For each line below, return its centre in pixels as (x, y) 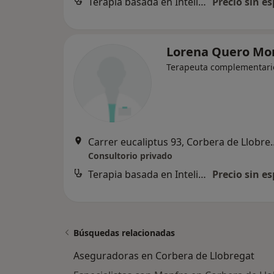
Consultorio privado (130, 156)
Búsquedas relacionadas (124, 233)
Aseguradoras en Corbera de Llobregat (164, 256)
